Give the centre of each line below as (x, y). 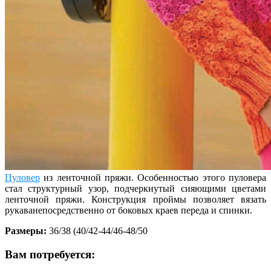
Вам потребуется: (50, 254)
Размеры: (26, 230)
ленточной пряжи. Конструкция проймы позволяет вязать (135, 199)
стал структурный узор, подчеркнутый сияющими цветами (135, 188)
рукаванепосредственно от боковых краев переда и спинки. (129, 210)
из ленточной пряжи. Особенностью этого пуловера (153, 177)
